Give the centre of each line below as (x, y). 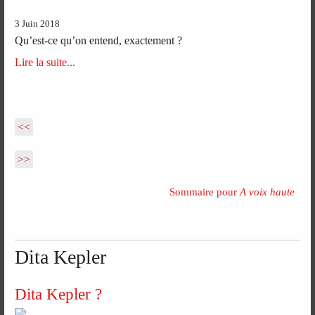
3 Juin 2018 (38, 24)
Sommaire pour (204, 192)
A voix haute (267, 192)
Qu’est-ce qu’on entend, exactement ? (99, 41)
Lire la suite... (45, 62)
